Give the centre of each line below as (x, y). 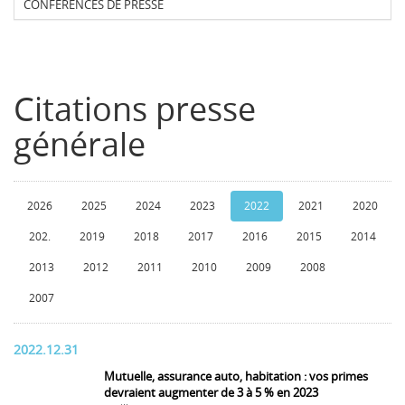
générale (80, 145)
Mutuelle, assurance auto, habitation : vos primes (236, 377)
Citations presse (135, 110)
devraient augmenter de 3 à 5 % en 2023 (211, 393)
